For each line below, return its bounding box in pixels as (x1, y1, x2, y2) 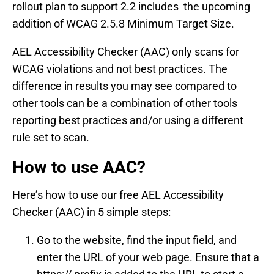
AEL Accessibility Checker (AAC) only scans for (12, 45, 239, 58)
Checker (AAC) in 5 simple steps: (12, 205, 171, 218)
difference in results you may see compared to (12, 79, 237, 92)
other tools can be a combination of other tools (12, 96, 237, 109)
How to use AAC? (12, 157, 146, 177)
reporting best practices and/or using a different (12, 113, 243, 127)
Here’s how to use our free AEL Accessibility (12, 188, 224, 201)
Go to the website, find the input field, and (37, 233, 237, 246)
